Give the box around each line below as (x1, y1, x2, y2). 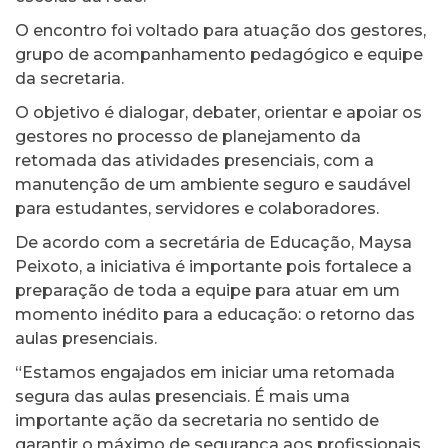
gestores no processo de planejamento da (15, 127, 361, 147)
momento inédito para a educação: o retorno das (15, 305, 415, 325)
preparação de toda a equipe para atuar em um (15, 281, 400, 301)
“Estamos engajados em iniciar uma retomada (15, 363, 395, 383)
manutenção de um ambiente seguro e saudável (15, 175, 411, 195)
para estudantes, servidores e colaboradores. (15, 199, 379, 219)
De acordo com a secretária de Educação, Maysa (15, 233, 412, 253)
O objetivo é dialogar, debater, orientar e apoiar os (15, 103, 422, 123)
